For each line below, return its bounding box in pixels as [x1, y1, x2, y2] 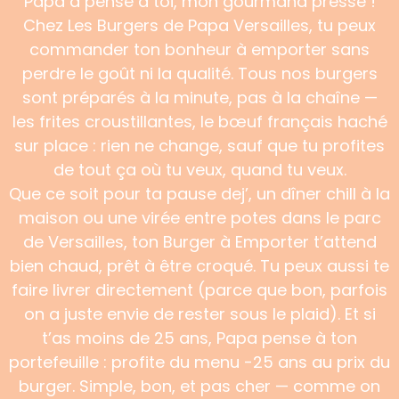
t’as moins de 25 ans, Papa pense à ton [42, 327, 357, 349]
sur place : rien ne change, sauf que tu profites [14, 134, 385, 157]
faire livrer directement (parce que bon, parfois [12, 279, 387, 301]
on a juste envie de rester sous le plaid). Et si [23, 303, 376, 325]
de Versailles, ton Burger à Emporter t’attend [22, 231, 377, 253]
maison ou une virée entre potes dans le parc [18, 207, 381, 229]
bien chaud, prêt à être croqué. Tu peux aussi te [10, 255, 389, 277]
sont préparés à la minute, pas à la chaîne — [21, 86, 378, 109]
